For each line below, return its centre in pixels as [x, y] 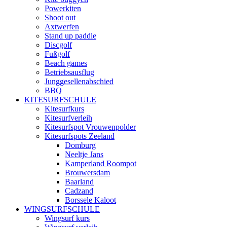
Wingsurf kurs [67, 218]
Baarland [79, 182]
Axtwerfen [62, 27]
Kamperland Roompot [101, 163]
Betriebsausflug [69, 72]
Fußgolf [57, 54]
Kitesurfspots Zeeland [80, 136]
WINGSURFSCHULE [62, 209]
